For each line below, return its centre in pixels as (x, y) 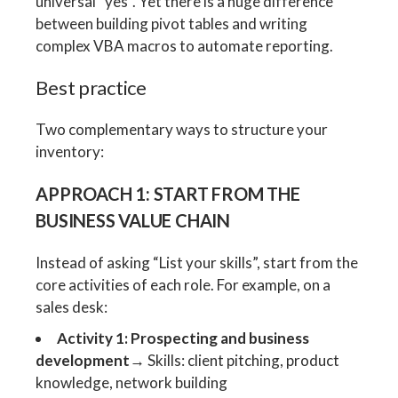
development (83, 360)
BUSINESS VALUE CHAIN (133, 220)
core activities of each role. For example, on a (183, 284)
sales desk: (72, 306)
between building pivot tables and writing (172, 23)
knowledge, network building (132, 382)
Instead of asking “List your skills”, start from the (197, 262)
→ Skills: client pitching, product (235, 360)
